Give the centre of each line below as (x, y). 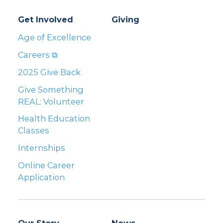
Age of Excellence (55, 38)
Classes (34, 131)
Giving (125, 19)
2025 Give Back (49, 72)
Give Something (51, 89)
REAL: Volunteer (51, 101)
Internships (42, 148)
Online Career (46, 165)
